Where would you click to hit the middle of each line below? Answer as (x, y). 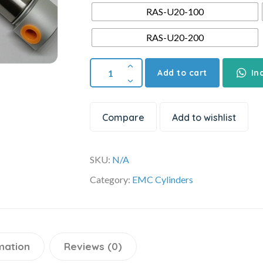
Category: (111, 180)
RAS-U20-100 (175, 12)
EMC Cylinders (163, 180)
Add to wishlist (204, 118)
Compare (124, 118)
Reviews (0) (93, 247)
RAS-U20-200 (175, 38)
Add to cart (182, 73)
